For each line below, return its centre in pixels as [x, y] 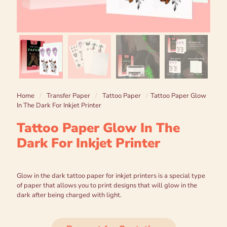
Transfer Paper [68, 96]
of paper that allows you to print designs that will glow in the [107, 185]
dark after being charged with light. [69, 195]
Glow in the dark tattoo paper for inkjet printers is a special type [111, 176]
